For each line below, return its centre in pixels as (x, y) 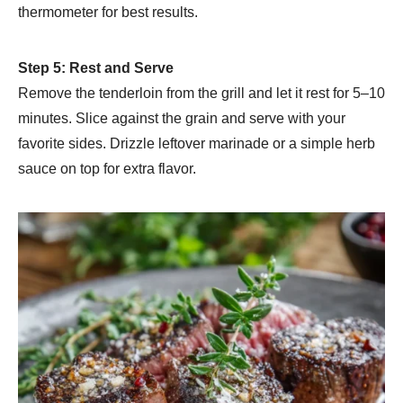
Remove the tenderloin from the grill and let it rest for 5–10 (201, 93)
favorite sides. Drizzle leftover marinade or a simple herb (197, 143)
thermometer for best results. (108, 12)
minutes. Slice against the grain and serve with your (182, 118)
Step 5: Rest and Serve (96, 67)
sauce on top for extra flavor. (107, 168)
